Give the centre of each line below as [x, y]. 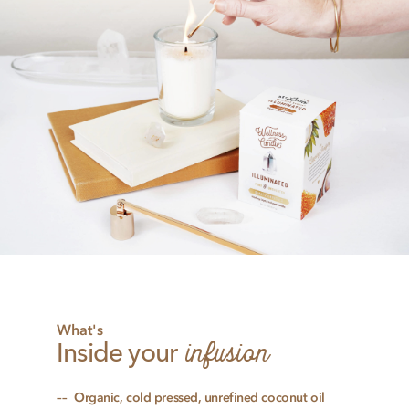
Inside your [120, 356]
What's [80, 330]
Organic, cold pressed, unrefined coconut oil [199, 398]
